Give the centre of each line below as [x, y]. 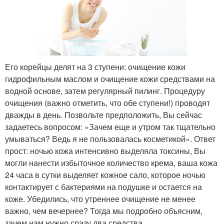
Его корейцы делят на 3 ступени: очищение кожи [95, 67]
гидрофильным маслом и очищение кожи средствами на [110, 79]
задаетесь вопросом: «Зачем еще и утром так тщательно [110, 127]
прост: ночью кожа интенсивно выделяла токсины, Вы [105, 151]
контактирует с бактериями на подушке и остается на [103, 187]
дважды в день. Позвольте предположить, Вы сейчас [103, 115]
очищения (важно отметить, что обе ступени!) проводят [107, 103]
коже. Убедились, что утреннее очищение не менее [100, 199]
